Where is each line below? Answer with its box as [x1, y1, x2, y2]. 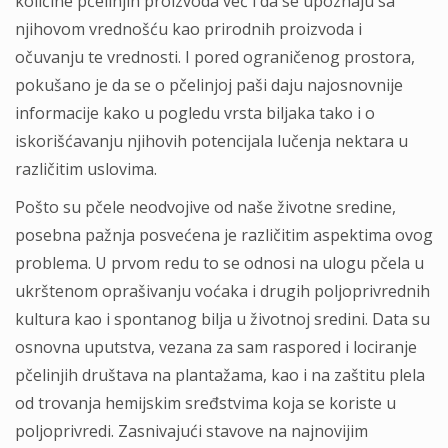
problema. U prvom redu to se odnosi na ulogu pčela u [15, 252, 424, 274]
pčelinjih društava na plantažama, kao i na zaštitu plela [15, 364, 425, 386]
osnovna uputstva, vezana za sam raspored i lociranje [15, 336, 417, 358]
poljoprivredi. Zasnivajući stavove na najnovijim [15, 420, 368, 442]
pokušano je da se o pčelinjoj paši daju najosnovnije [15, 74, 403, 96]
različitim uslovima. [15, 158, 157, 180]
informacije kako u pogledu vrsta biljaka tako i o [15, 102, 375, 124]
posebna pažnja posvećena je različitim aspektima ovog [15, 224, 433, 246]
